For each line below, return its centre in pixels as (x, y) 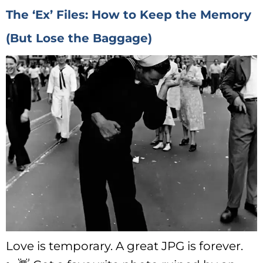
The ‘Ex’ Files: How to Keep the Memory (129, 14)
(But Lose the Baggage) (79, 38)
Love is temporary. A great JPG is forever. (124, 246)
